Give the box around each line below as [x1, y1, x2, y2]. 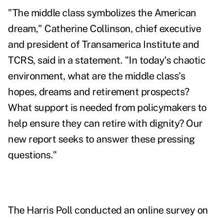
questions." [8, 149, 57, 161]
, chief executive [130, 23, 201, 35]
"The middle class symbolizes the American [8, 7, 196, 19]
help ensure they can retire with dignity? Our [8, 117, 203, 130]
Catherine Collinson [44, 23, 131, 35]
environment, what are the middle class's [8, 70, 185, 82]
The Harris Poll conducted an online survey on [8, 204, 208, 217]
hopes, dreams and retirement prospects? [8, 86, 189, 98]
